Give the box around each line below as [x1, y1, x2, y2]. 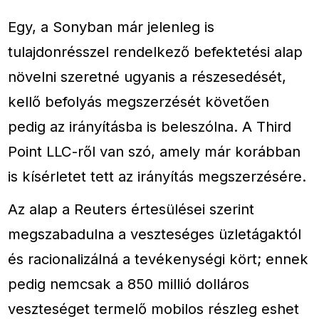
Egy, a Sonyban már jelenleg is [8, 17, 215, 36]
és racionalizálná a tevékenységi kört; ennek [8, 249, 309, 268]
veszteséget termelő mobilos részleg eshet [8, 299, 300, 318]
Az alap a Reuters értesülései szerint [8, 199, 255, 218]
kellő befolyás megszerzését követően [8, 92, 270, 110]
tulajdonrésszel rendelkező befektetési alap [8, 42, 303, 61]
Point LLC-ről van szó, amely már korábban [8, 142, 301, 160]
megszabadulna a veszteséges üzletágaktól [8, 224, 302, 243]
